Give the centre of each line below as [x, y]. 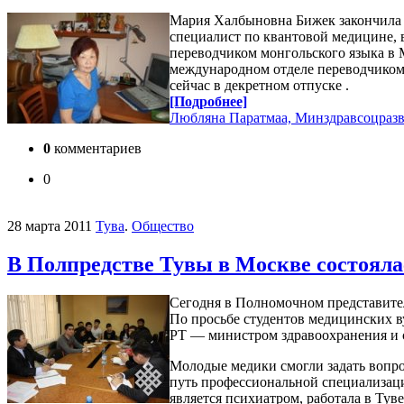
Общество [163, 225]
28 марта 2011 [50, 225]
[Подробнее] [208, 101]
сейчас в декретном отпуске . [259, 85]
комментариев [96, 148]
